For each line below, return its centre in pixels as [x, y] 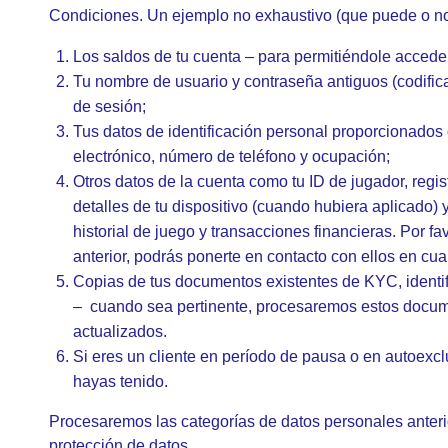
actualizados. [120, 331]
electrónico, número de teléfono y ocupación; [231, 156]
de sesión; [109, 106]
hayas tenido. [120, 381]
